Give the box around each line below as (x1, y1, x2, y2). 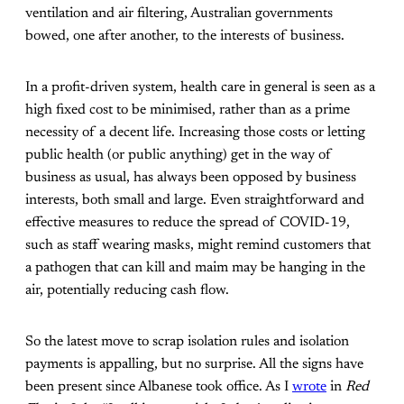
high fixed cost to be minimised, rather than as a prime (25, 103, 350, 118)
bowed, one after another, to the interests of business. (25, 29, 344, 44)
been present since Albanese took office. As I (25, 380, 292, 395)
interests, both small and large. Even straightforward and (25, 193, 364, 208)
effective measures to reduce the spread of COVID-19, (25, 216, 350, 231)
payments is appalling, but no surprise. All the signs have (25, 357, 363, 372)
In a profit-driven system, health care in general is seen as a (25, 80, 375, 96)
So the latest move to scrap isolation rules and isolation (25, 335, 349, 350)
